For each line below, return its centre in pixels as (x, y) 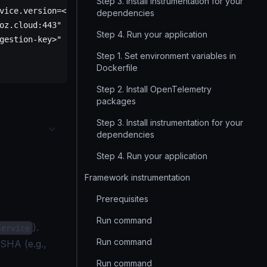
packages (116, 101)
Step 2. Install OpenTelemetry (154, 89)
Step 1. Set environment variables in (166, 56)
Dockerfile (117, 68)
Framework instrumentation (137, 177)
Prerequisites (122, 199)
